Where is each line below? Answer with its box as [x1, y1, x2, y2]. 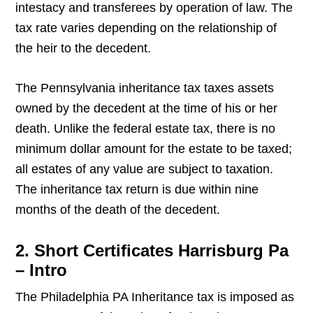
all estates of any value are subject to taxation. [15, 162, 274, 177]
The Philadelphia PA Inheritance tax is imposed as [15, 290, 295, 305]
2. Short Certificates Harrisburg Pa [15, 241, 289, 261]
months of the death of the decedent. [15, 203, 221, 217]
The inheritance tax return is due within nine [15, 182, 259, 197]
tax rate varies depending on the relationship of [15, 21, 277, 36]
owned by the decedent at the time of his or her [15, 101, 278, 116]
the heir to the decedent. [15, 41, 152, 56]
